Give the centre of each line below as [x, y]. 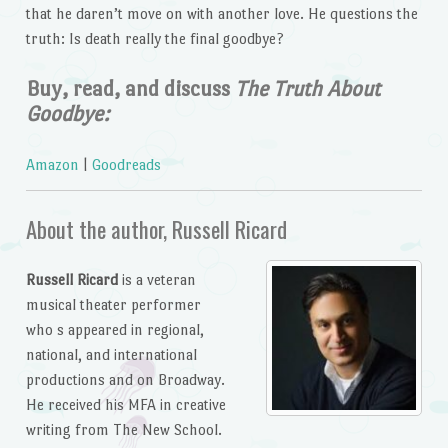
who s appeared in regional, [114, 330]
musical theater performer [113, 305]
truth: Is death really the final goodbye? [154, 39]
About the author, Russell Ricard [156, 228]
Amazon [52, 165]
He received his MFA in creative [125, 405]
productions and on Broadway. [125, 380]
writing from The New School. [123, 430]
